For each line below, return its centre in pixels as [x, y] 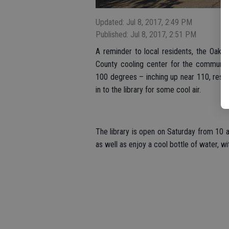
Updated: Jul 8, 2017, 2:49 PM [144, 22]
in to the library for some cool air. [148, 90]
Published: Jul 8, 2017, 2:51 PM [146, 35]
